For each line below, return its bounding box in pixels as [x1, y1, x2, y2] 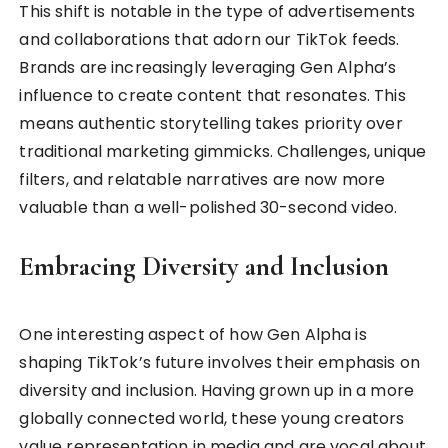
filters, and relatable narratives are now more [19, 167, 386, 191]
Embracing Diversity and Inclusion [19, 249, 390, 283]
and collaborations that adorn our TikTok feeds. [19, 27, 400, 51]
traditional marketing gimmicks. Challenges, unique [19, 139, 426, 163]
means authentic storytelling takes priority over [19, 111, 403, 135]
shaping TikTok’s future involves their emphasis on [19, 350, 420, 374]
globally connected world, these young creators [19, 406, 405, 430]
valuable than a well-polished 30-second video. [19, 195, 398, 219]
